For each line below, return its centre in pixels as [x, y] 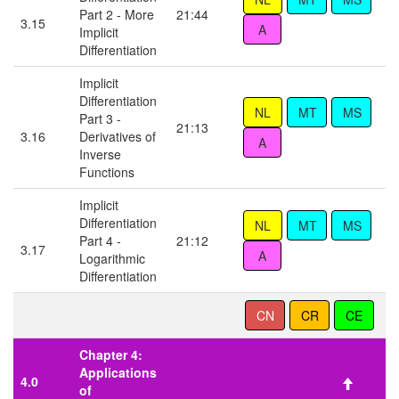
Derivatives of [118, 137]
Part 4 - [100, 241]
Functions [107, 172]
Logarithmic [112, 259]
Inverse [100, 155]
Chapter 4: [111, 355]
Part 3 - [100, 119]
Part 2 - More [117, 15]
